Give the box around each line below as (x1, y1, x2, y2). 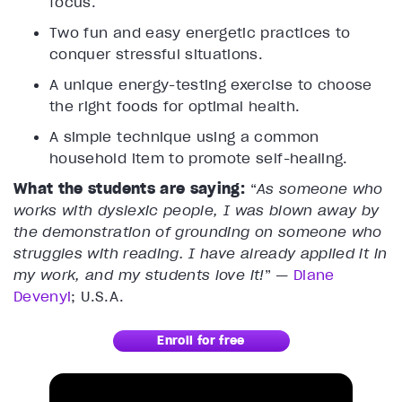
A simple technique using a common (49, 127, 319, 146)
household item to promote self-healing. (49, 149, 348, 168)
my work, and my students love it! (13, 266, 265, 284)
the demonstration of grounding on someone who (13, 223, 382, 241)
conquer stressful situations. (49, 45, 264, 64)
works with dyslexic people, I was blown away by (13, 201, 380, 220)
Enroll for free (157, 333, 245, 349)
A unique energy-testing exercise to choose (49, 75, 372, 94)
